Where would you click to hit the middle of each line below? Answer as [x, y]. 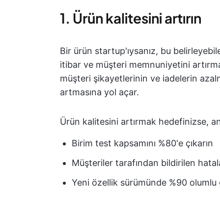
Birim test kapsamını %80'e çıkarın [142, 143]
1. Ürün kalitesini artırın [131, 18]
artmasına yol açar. [99, 92]
